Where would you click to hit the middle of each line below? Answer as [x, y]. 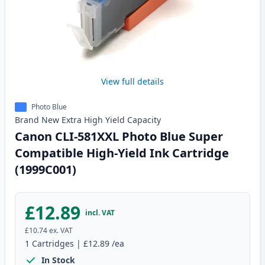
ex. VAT [61, 231]
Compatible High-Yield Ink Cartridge [122, 153]
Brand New [37, 120]
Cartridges [53, 244]
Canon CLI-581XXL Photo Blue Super [119, 137]
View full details [132, 82]
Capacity [144, 120]
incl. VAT [100, 213]
